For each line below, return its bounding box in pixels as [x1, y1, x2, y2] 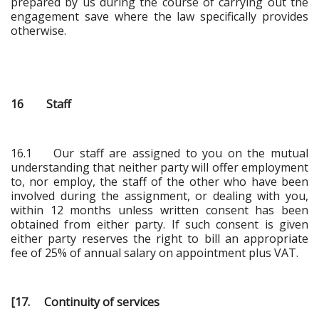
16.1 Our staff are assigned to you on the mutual [11, 145, 308, 161]
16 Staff [11, 95, 71, 112]
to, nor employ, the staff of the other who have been [11, 173, 308, 189]
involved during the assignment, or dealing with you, [11, 187, 308, 204]
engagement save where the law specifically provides [11, 8, 308, 24]
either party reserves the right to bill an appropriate [11, 230, 308, 246]
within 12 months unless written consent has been [11, 202, 308, 218]
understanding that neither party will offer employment [11, 159, 308, 175]
